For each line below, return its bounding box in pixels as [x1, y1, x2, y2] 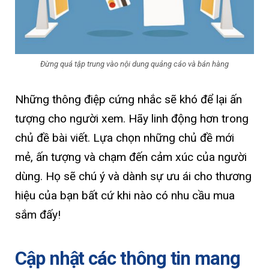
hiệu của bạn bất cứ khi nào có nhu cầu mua [15, 189, 235, 203]
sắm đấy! [15, 208, 61, 222]
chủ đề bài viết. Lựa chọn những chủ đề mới [15, 131, 234, 145]
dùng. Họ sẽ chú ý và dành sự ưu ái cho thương [15, 169, 252, 184]
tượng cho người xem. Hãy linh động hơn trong [15, 112, 249, 126]
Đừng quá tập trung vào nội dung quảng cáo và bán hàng [40, 59, 229, 69]
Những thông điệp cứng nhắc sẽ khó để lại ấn [15, 92, 242, 107]
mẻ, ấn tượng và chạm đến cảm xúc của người [15, 150, 247, 165]
